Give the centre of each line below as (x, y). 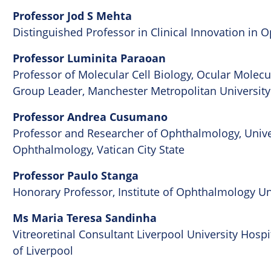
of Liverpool (43, 251)
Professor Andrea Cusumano (90, 117)
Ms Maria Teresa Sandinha (85, 218)
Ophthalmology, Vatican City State (99, 150)
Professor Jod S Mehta (73, 16)
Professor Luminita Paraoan (90, 59)
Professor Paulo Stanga (76, 176)
